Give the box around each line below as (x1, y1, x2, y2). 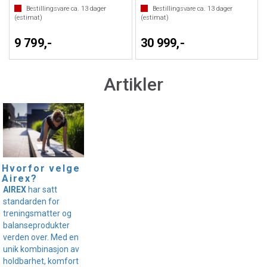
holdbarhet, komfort (3, 256, 79, 266)
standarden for (3, 196, 60, 206)
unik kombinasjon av (3, 244, 79, 254)
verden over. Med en (3, 232, 79, 242)
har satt (26, 184, 57, 194)
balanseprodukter (3, 220, 70, 230)
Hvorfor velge (2, 162, 80, 174)
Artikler (104, 74, 163, 95)
